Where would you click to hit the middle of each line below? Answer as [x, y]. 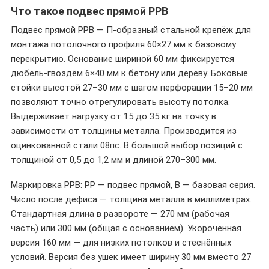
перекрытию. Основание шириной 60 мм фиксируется [122, 59]
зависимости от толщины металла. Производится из [124, 131]
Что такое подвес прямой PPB [89, 11]
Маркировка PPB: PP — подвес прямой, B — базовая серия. [133, 185]
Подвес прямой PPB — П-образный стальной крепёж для [131, 30]
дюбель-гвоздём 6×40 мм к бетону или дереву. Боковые [129, 73]
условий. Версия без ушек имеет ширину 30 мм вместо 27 [131, 257]
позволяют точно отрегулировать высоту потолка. [120, 102]
